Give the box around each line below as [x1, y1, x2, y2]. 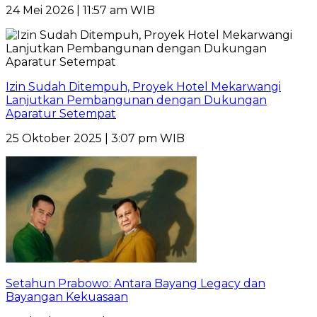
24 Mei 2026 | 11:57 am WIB [6, 4, 155, 18]
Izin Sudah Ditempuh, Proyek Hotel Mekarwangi [6, 80, 281, 94]
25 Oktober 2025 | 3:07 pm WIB [6, 132, 185, 146]
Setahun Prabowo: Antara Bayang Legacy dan [6, 277, 265, 291]
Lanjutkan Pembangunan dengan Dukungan [6, 93, 267, 108]
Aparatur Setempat [6, 107, 116, 121]
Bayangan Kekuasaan [6, 290, 128, 304]
